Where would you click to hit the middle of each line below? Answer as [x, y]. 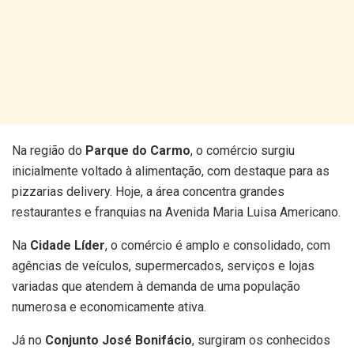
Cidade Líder [68, 245]
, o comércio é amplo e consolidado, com [218, 245]
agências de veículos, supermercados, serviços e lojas [163, 265]
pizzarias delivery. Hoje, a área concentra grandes [148, 191]
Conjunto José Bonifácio [119, 340]
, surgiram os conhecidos [261, 340]
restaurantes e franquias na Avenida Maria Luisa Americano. [176, 212]
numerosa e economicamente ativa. [109, 307]
